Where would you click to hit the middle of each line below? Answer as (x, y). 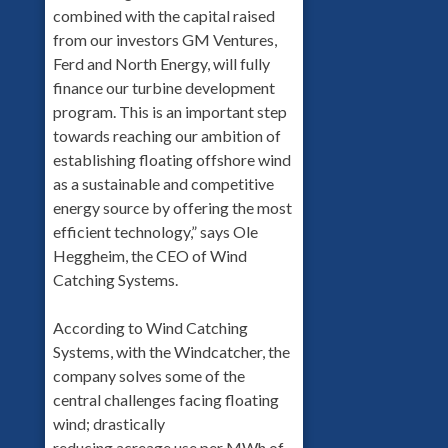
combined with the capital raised (163, 15)
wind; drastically (108, 423)
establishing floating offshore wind (171, 159)
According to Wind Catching (150, 327)
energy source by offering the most (172, 207)
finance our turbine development (163, 87)
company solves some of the (148, 375)
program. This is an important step (169, 111)
